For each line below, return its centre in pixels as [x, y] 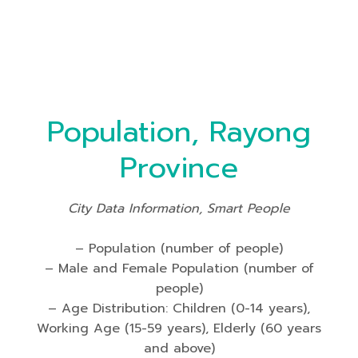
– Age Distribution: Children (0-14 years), [179, 308]
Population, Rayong [179, 132]
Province [179, 168]
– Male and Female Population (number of [179, 268]
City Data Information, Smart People [179, 209]
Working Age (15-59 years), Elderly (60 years [179, 328]
